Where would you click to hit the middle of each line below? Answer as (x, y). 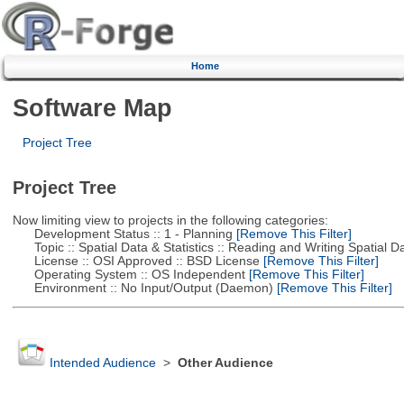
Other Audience (225, 363)
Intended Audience (102, 363)
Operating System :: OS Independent (129, 274)
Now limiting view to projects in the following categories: (170, 220)
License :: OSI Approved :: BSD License (136, 261)
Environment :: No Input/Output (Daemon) (142, 288)
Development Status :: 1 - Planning (122, 234)
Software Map (92, 107)
